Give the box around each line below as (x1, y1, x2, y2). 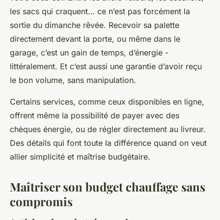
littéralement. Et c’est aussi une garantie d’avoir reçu (10, 61, 202, 71)
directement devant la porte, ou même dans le (10, 33, 180, 44)
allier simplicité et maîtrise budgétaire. (10, 151, 150, 162)
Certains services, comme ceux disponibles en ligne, (10, 96, 204, 107)
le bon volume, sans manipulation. (10, 75, 136, 85)
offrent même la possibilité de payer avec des (10, 110, 179, 120)
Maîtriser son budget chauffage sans (10, 178, 205, 194)
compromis (10, 193, 73, 209)
